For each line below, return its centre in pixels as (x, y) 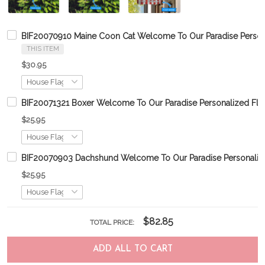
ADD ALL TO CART (132, 249)
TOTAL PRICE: (113, 222)
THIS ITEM (43, 49)
